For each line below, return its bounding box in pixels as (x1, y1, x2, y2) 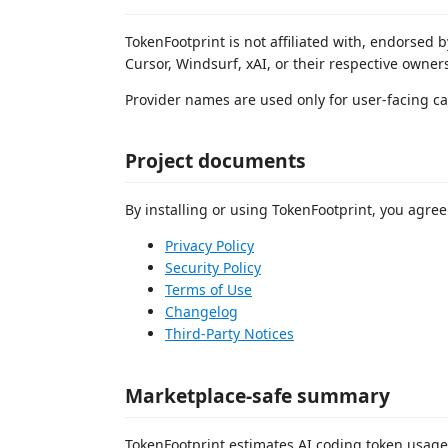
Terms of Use (165, 280, 252, 299)
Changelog (165, 302, 238, 321)
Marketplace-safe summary (125, 381, 390, 409)
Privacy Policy (165, 236, 254, 255)
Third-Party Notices (165, 324, 294, 343)
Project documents (125, 147, 306, 174)
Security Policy (165, 258, 261, 277)
